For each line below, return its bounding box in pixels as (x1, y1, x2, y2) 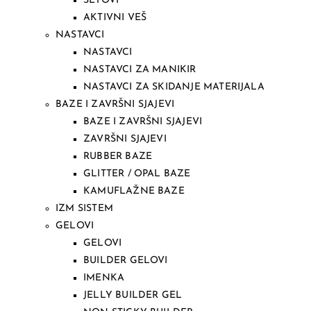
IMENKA (83, 273, 125, 283)
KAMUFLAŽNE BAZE (83, 186, 185, 196)
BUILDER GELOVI (83, 255, 168, 266)
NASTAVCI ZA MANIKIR (83, 65, 196, 75)
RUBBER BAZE (83, 151, 153, 162)
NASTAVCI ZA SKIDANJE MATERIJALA (83, 82, 264, 92)
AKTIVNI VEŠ (83, 12, 147, 23)
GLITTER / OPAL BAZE (83, 169, 191, 179)
